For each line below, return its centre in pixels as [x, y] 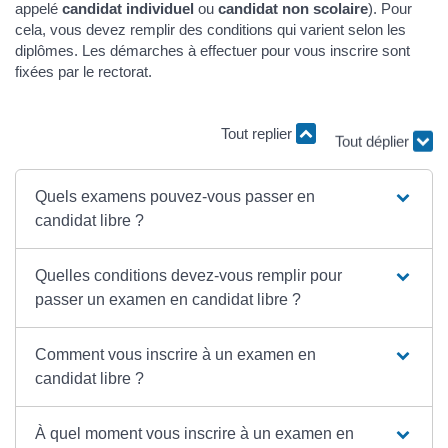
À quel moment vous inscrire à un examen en [195, 433]
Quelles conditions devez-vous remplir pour [189, 275]
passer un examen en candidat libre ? [168, 299]
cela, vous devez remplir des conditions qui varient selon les [210, 29]
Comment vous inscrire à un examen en [176, 354]
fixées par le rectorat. [83, 71]
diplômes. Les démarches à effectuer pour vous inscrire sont [212, 50]
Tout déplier [374, 143]
